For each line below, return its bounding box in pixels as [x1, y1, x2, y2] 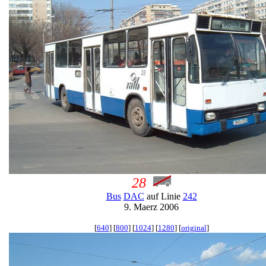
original [180, 223, 207, 232]
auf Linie [144, 191, 183, 201]
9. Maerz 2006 [124, 202, 179, 212]
